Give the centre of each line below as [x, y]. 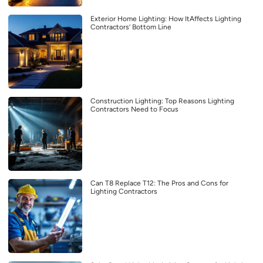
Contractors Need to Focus [134, 109]
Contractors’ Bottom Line [131, 27]
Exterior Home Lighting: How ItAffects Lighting [166, 18]
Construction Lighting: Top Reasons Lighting [162, 101]
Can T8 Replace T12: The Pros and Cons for [159, 183]
